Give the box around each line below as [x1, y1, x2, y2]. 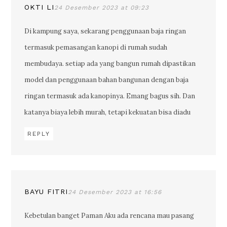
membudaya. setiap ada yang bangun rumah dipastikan [24, 59, 196, 68]
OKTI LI [24, 3, 55, 11]
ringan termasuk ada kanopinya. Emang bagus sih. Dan [24, 92, 196, 100]
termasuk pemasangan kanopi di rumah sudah [24, 43, 168, 52]
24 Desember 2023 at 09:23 [54, 4, 149, 11]
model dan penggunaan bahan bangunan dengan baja [24, 75, 189, 84]
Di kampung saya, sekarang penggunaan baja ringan [24, 27, 186, 35]
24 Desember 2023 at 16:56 [68, 188, 162, 196]
